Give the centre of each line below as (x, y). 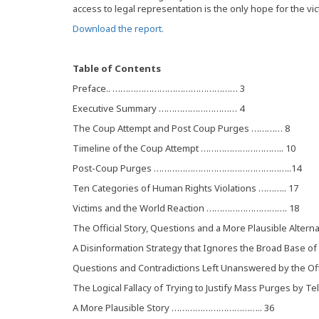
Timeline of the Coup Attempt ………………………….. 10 (184, 148)
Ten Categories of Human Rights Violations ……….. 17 (185, 188)
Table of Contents (117, 68)
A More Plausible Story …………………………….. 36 (173, 308)
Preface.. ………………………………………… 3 (159, 88)
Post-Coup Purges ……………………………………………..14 (187, 168)
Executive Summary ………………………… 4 (158, 108)
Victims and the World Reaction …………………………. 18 (186, 208)
